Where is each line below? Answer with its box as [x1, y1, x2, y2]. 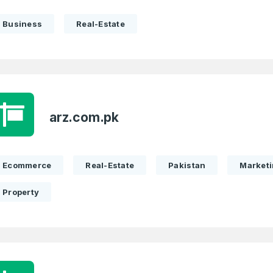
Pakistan [168, 160, 206, 170]
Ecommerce [2, 160, 52, 170]
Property [2, 187, 40, 197]
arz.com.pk [49, 110, 119, 125]
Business [2, 19, 43, 29]
